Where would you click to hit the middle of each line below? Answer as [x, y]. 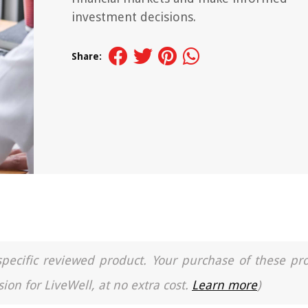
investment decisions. [134, 17]
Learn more [224, 285]
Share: [87, 56]
